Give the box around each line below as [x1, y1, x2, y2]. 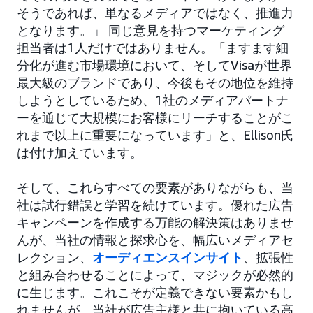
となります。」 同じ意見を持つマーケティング [17, 22, 284, 38]
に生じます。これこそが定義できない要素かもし [17, 284, 293, 300]
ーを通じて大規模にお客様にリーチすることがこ [17, 110, 293, 126]
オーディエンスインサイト [92, 249, 243, 265]
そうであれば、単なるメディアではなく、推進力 [17, 5, 293, 21]
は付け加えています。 [17, 145, 143, 161]
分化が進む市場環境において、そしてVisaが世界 [17, 57, 292, 73]
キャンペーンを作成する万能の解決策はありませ [17, 214, 293, 231]
